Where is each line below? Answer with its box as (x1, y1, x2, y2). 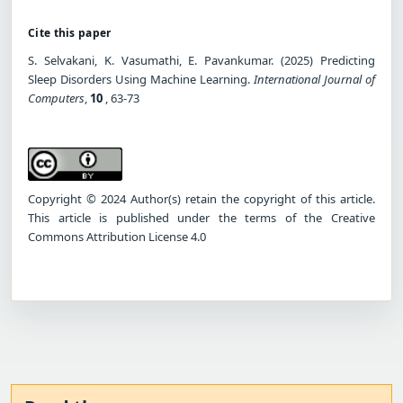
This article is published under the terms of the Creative (28, 209, 375, 226)
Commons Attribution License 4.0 (28, 228, 206, 245)
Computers (28, 89, 85, 106)
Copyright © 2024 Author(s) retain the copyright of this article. (28, 190, 375, 207)
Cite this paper (28, 24, 112, 40)
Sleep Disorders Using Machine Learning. (28, 70, 254, 87)
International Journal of (254, 70, 375, 87)
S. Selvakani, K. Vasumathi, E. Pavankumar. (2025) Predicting (28, 51, 375, 68)
